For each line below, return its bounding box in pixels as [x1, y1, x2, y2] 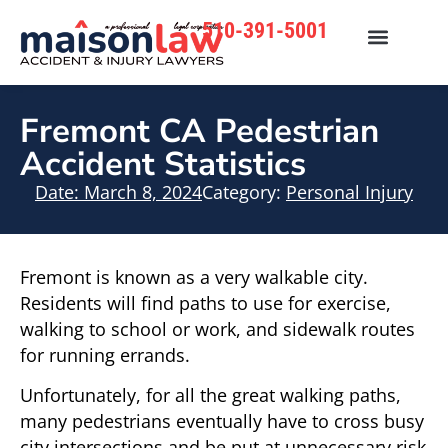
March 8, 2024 [84, 179, 202, 204]
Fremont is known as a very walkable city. [20, 264, 368, 289]
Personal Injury [286, 179, 413, 204]
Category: [202, 179, 281, 204]
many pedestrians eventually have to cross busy [20, 409, 424, 434]
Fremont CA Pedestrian [20, 108, 379, 154]
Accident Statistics [20, 141, 306, 187]
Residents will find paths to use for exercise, [20, 290, 391, 315]
